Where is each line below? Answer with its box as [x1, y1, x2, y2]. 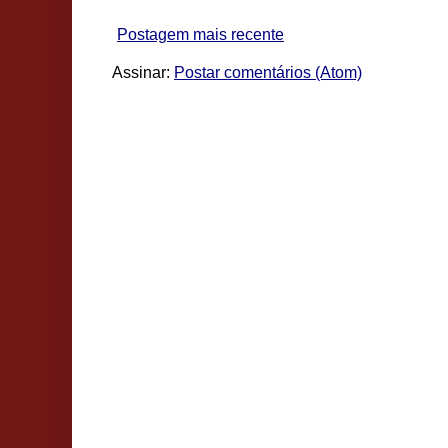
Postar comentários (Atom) [174, 64, 362, 82]
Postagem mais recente [117, 26, 284, 44]
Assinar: [112, 64, 174, 82]
